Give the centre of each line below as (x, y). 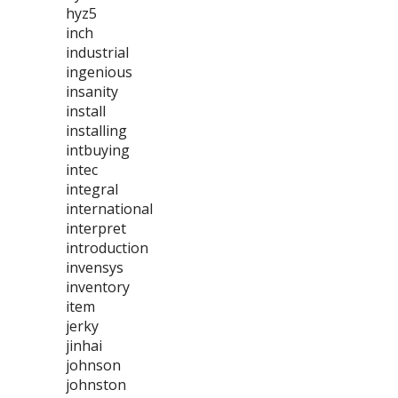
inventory (98, 287)
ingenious (99, 72)
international (109, 209)
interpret (96, 228)
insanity (92, 92)
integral (92, 189)
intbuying (98, 150)
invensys (95, 267)
